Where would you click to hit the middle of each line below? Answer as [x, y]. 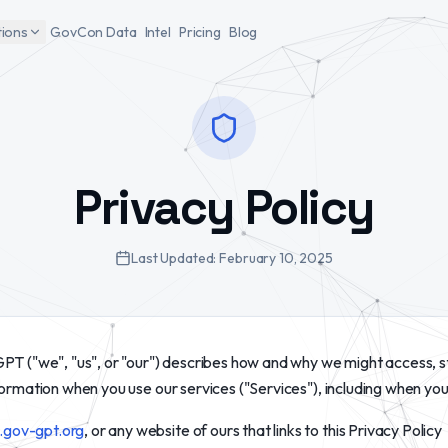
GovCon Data [93, 32]
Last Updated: [175, 258]
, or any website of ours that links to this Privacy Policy [263, 430]
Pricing [199, 32]
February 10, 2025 [276, 258]
